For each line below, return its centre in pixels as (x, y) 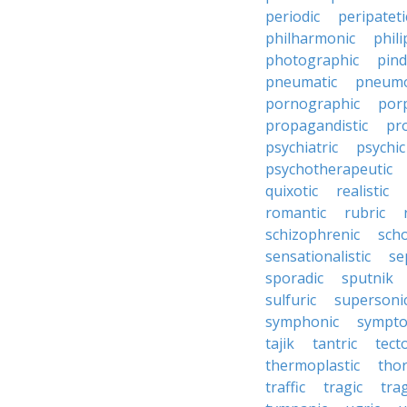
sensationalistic (318, 256)
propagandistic (317, 125)
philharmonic (310, 38)
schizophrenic (313, 234)
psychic (381, 147)
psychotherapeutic (329, 169)
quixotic (292, 191)
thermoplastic (313, 365)
